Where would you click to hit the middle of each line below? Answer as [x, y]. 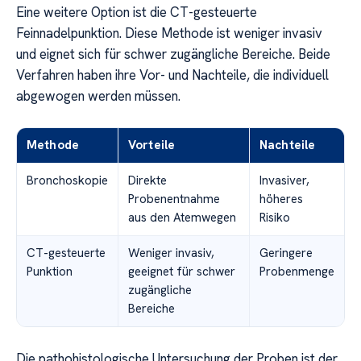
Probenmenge [297, 271]
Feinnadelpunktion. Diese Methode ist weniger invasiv [169, 33]
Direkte [147, 180]
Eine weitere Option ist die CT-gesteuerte [137, 12]
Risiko [275, 217]
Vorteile [152, 145]
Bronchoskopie [67, 180]
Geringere [286, 253]
